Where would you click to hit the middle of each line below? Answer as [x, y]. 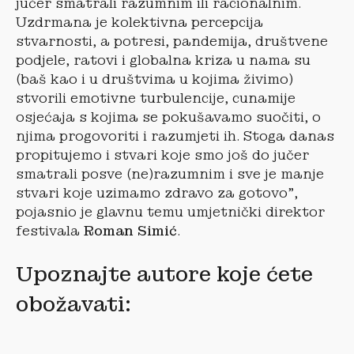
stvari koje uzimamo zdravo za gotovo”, [157, 193]
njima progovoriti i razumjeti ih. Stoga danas [175, 136]
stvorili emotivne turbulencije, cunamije [156, 98]
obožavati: [73, 304]
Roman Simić [130, 231]
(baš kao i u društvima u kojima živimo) [154, 79]
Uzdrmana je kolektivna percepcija [139, 22]
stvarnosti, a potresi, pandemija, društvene [172, 41]
